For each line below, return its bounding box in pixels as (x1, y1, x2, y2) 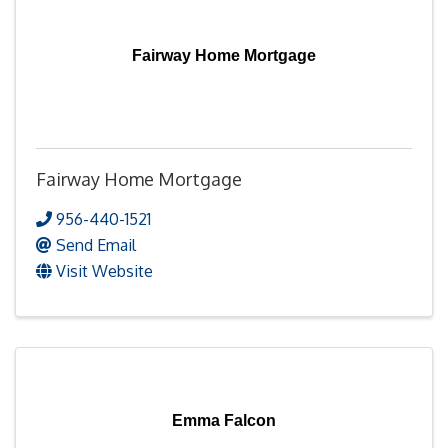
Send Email (56, 234, 136, 255)
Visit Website (56, 260, 153, 281)
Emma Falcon (172, 411, 276, 429)
